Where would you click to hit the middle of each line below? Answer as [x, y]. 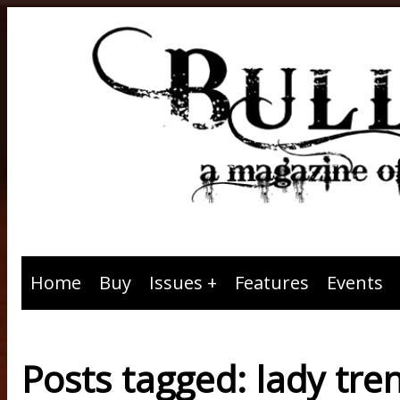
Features [272, 283]
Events [355, 283]
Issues [176, 283]
